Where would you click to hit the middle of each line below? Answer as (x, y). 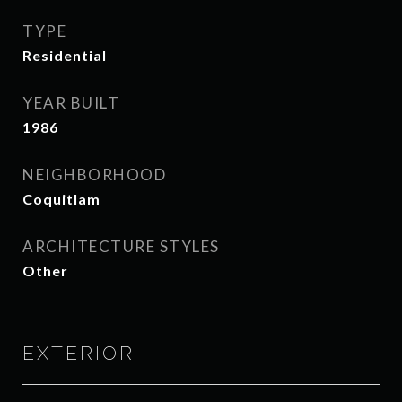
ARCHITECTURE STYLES (121, 246)
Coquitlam (61, 199)
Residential (65, 55)
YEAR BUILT (71, 103)
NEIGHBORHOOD (94, 175)
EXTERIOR (79, 353)
